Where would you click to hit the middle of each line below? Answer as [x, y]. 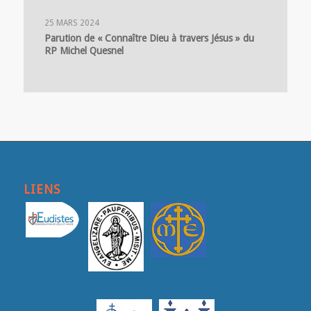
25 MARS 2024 [72, 23]
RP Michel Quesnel [84, 50]
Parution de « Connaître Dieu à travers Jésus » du [149, 38]
